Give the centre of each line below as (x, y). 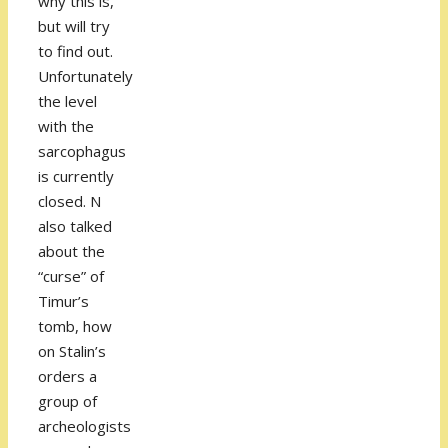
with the (66, 126)
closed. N (69, 201)
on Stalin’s (72, 351)
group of (67, 401)
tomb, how (75, 326)
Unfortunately (85, 76)
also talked (75, 226)
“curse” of (71, 276)
